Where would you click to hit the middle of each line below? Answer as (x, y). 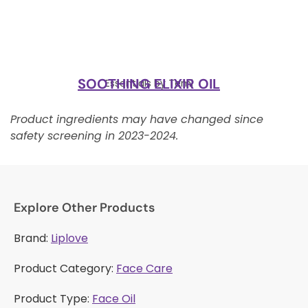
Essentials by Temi (149, 84)
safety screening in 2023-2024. (94, 136)
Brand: (32, 238)
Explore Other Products (84, 207)
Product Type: (53, 298)
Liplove (69, 238)
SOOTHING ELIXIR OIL (149, 84)
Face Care (144, 268)
